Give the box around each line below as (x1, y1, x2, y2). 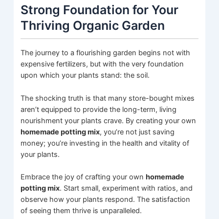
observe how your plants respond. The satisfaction (21, 195, 191, 204)
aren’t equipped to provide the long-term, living (21, 105, 177, 114)
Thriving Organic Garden (21, 18, 165, 33)
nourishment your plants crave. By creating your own (21, 116, 197, 125)
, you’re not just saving (100, 127, 175, 136)
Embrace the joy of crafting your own (21, 172, 146, 181)
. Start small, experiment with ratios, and (60, 183, 193, 193)
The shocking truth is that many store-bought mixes (21, 93, 195, 103)
